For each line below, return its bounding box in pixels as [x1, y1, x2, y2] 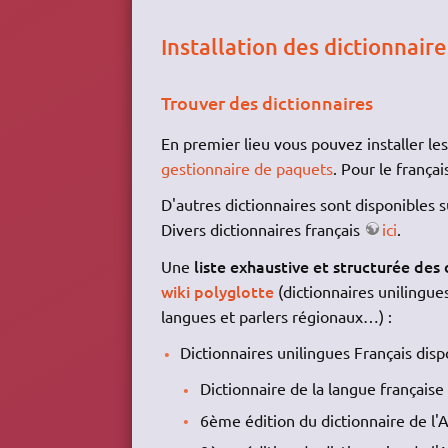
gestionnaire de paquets [160, 157, 333, 178]
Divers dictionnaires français [160, 219, 364, 240]
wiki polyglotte [160, 279, 274, 302]
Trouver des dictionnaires [160, 90, 373, 114]
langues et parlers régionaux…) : [160, 305, 392, 326]
